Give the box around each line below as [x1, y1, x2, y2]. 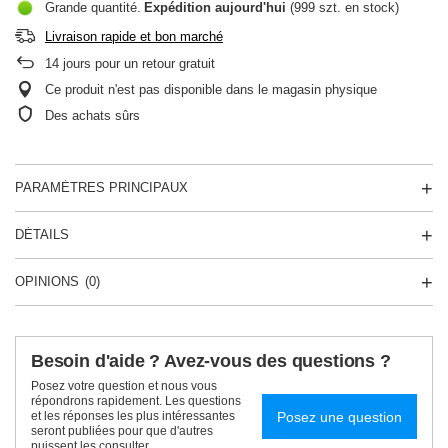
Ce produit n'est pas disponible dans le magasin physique [45, 82, 377, 97]
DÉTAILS [15, 227, 69, 242]
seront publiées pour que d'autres [31, 424, 213, 438]
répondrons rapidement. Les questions [31, 394, 241, 408]
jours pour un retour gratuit [59, 56, 215, 71]
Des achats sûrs [45, 108, 140, 123]
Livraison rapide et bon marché [45, 29, 223, 44]
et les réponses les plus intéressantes [31, 409, 235, 423]
